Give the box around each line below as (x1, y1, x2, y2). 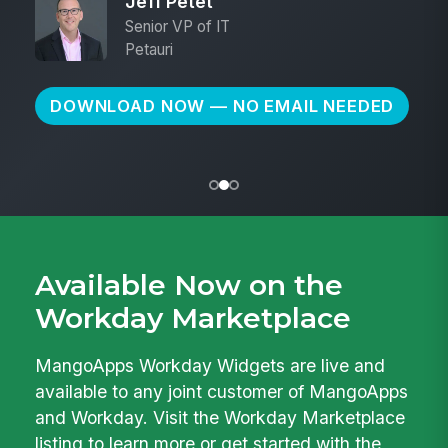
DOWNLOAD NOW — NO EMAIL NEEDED (50, 95, 395, 116)
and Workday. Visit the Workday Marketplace (35, 406, 406, 428)
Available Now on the (35, 268, 344, 303)
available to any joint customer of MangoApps (35, 380, 409, 402)
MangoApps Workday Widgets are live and (35, 354, 386, 376)
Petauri (124, 39, 173, 59)
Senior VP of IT (124, 16, 230, 36)
